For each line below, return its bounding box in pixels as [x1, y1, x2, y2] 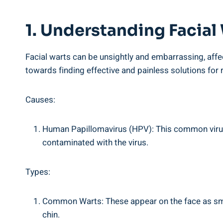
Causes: [25, 94, 55, 106]
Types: [25, 166, 50, 178]
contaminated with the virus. [42, 136, 148, 149]
